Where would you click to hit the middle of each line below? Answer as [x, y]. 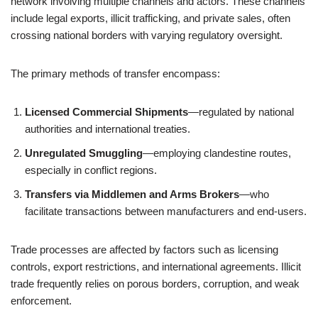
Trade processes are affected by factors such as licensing [144, 250]
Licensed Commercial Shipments [106, 112]
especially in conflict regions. [91, 170]
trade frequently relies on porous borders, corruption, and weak [155, 284]
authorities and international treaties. [108, 129]
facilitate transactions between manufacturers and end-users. [166, 211]
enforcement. [41, 301]
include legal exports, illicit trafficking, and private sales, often [150, 18]
